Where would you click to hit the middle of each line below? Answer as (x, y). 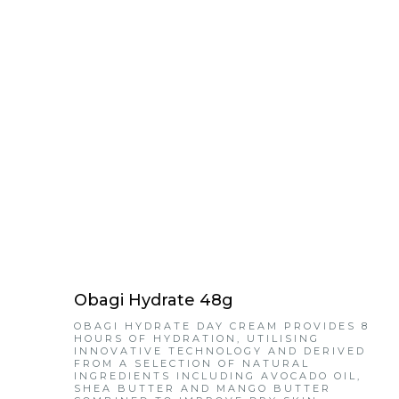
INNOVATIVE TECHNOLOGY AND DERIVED (220, 351)
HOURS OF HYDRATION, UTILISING (197, 339)
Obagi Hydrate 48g (154, 301)
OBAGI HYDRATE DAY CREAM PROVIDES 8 (222, 326)
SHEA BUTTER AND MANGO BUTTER (203, 389)
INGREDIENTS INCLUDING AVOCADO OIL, (218, 376)
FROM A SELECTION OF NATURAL (192, 364)
